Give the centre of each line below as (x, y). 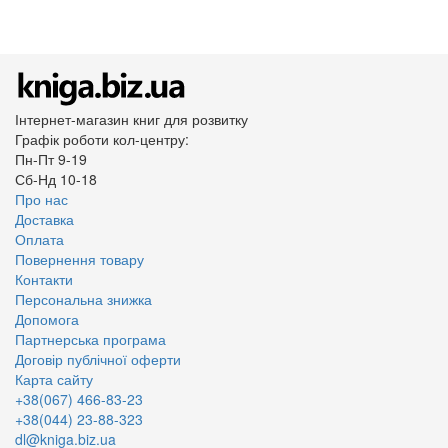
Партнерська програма (90, 339)
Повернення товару (79, 259)
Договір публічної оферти (98, 359)
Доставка (44, 219)
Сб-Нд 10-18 (56, 179)
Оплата (39, 239)
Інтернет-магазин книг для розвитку (131, 119)
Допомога (47, 319)
